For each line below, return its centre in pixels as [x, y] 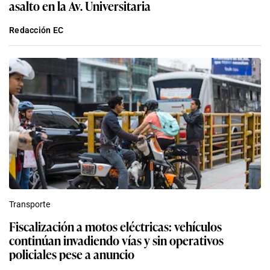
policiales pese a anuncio [72, 253]
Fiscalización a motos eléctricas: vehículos [115, 226]
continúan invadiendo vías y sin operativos [116, 240]
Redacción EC [36, 30]
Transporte [30, 204]
